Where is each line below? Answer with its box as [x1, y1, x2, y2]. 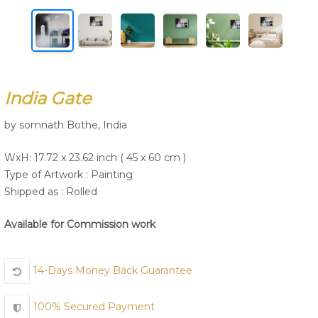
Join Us [130, 46, 188, 66]
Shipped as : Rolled [4, 185, 97, 198]
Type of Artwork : [4, 168, 91, 181]
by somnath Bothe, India [4, 119, 127, 131]
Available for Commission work [4, 218, 155, 231]
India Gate [4, 88, 91, 109]
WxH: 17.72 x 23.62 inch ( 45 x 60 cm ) [4, 151, 186, 164]
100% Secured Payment [33, 300, 155, 314]
